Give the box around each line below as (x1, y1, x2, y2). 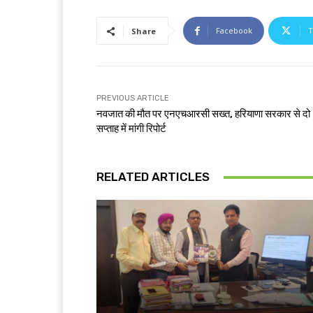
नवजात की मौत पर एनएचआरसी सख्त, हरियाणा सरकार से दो (96, 108, 310, 121)
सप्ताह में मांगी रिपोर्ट (96, 122, 166, 136)
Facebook (216, 25, 252, 36)
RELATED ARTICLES (96, 170, 210, 184)
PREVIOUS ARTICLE (96, 94, 169, 103)
